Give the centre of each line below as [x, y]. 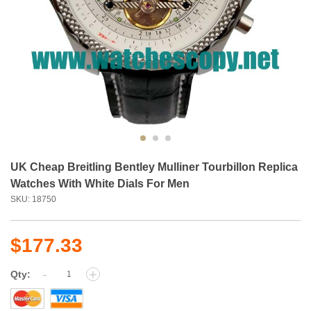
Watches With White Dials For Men [100, 183]
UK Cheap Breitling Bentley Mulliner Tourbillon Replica [154, 167]
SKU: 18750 [37, 199]
